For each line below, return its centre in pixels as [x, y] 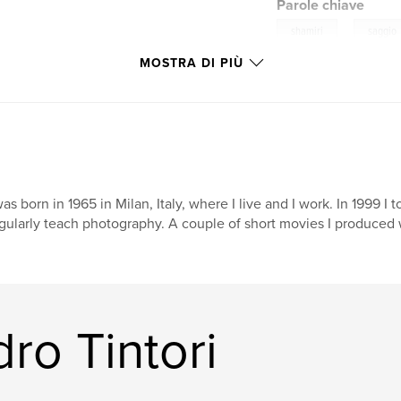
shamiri [307, 31]
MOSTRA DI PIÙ [192, 63]
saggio [383, 31]
